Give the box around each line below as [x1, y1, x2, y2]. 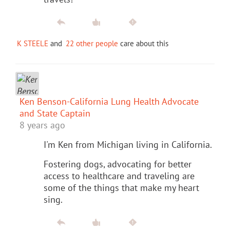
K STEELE [17, 38, 48, 48]
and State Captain [20, 107, 90, 119]
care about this [118, 38, 168, 48]
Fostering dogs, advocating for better [44, 158, 191, 170]
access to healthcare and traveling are [44, 169, 195, 182]
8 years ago [20, 119, 65, 131]
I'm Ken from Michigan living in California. [44, 138, 212, 150]
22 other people [66, 38, 118, 48]
